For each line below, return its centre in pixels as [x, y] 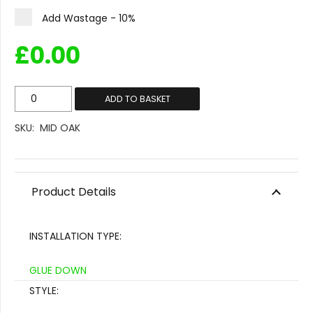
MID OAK [60, 128]
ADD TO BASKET [137, 99]
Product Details [74, 192]
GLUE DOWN [58, 271]
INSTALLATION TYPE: [75, 236]
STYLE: [44, 291]
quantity [35, 134]
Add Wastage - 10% [89, 19]
